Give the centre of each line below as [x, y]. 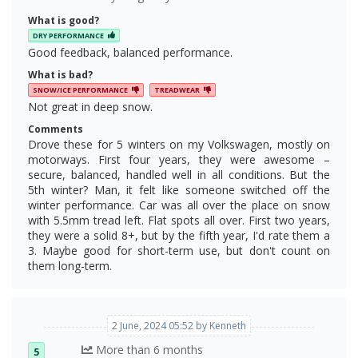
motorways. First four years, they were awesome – [179, 160]
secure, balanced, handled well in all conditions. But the [179, 175]
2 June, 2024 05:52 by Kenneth [179, 326]
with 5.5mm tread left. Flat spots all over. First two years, [179, 221]
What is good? [64, 20]
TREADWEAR [177, 90]
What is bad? [60, 75]
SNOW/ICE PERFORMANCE [80, 90]
